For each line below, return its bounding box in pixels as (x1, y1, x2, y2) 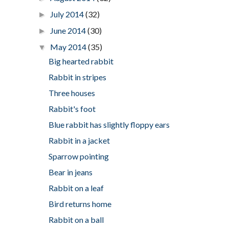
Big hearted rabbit (48, 56, 113, 66)
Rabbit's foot (48, 103, 96, 113)
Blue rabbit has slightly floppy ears (48, 119, 170, 129)
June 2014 (50, 25, 87, 35)
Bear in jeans (48, 167, 93, 177)
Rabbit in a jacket (48, 135, 110, 145)
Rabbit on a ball (48, 214, 104, 224)
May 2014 (50, 41, 88, 52)
